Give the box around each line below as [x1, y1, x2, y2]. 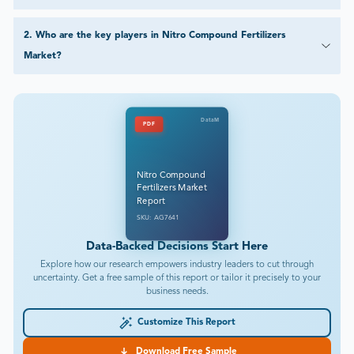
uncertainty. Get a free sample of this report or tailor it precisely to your [33, 273, 321, 284]
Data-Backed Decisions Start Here [86, 241, 268, 254]
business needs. [145, 287, 209, 297]
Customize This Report [133, 318, 235, 328]
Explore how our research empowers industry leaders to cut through [40, 260, 314, 270]
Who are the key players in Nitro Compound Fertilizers [35, 31, 286, 41]
